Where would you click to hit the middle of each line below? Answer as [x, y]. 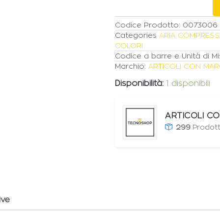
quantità [135, 11]
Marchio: [132, 66]
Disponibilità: [139, 83]
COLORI [129, 46]
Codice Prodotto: [149, 25]
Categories [136, 35]
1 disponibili [188, 83]
